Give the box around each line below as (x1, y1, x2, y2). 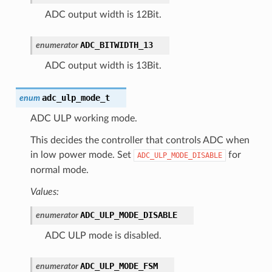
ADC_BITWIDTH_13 (80, 39, 153, 50)
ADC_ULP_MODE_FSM (80, 260, 158, 271)
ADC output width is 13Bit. (44, 60, 161, 70)
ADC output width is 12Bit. (44, 9, 161, 19)
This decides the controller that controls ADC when (30, 135, 250, 145)
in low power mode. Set (30, 149, 134, 160)
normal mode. (30, 165, 89, 175)
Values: (30, 186, 59, 197)
